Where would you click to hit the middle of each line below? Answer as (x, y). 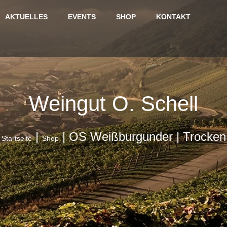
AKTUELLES (26, 17)
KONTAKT (173, 17)
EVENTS (82, 17)
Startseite (16, 138)
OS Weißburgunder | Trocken (147, 137)
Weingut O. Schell (113, 104)
